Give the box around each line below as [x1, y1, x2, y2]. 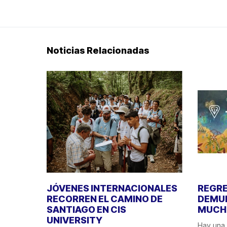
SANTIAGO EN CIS [47, 204, 126, 215]
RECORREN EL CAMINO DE [47, 193, 163, 204]
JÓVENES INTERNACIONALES [47, 182, 177, 194]
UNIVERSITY [47, 214, 102, 225]
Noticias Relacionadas [47, 45, 149, 56]
